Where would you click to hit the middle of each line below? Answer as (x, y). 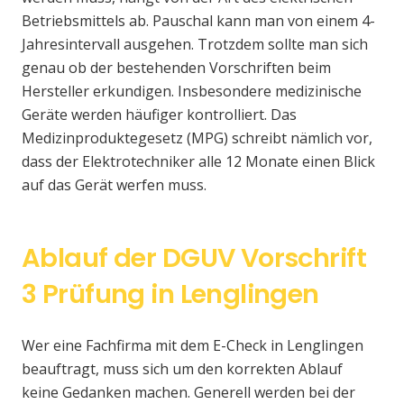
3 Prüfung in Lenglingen (170, 294)
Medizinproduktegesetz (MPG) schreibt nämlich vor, (197, 138)
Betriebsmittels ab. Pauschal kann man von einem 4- (198, 21)
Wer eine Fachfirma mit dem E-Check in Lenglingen (193, 346)
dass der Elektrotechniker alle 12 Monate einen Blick (198, 162)
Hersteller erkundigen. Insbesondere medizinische (192, 92)
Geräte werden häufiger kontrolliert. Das (159, 115)
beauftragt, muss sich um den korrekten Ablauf (182, 369)
